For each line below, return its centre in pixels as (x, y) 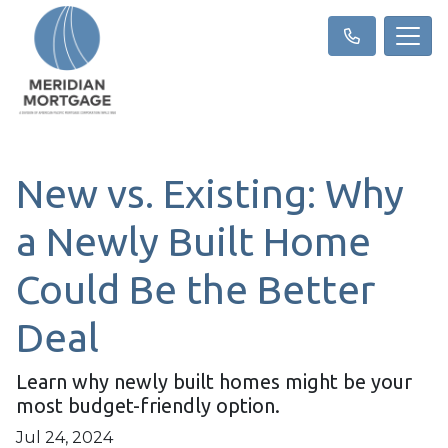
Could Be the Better (195, 289)
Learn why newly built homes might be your (214, 381)
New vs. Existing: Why (210, 193)
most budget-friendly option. (148, 405)
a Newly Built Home (193, 241)
